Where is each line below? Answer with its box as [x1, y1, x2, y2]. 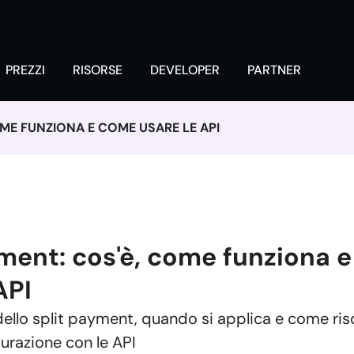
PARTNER [247, 62, 301, 78]
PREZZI [6, 62, 45, 78]
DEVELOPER [150, 62, 220, 78]
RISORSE [73, 62, 122, 78]
